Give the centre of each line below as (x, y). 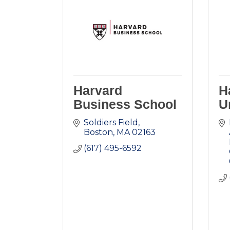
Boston (98, 132)
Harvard (98, 91)
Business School (125, 104)
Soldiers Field (111, 123)
